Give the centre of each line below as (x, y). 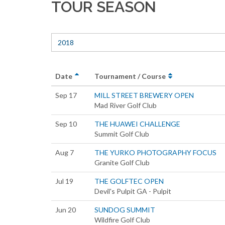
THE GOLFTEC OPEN (129, 181)
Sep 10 (66, 124)
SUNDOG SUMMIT (125, 210)
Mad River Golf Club (126, 105)
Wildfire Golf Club (122, 220)
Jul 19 (64, 181)
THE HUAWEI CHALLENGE (137, 124)
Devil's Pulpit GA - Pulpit (133, 191)
